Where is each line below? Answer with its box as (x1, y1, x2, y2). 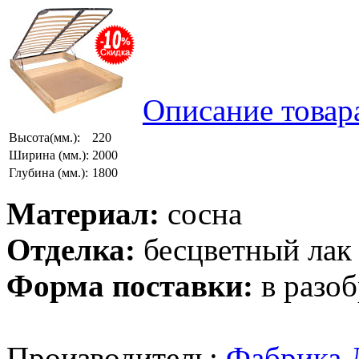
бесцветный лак (135, 232, 352, 267)
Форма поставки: (6, 268, 253, 303)
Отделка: (6, 232, 135, 267)
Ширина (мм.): (9, 148, 89, 162)
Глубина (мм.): (9, 166, 88, 179)
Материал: (6, 196, 159, 231)
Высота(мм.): (9, 131, 80, 144)
